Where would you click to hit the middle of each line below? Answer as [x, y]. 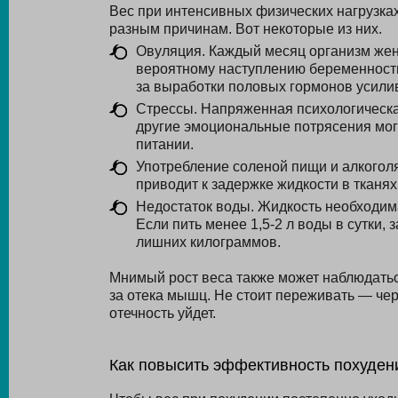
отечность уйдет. [162, 313]
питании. [164, 144]
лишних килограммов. [208, 242]
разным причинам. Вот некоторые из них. [245, 29]
